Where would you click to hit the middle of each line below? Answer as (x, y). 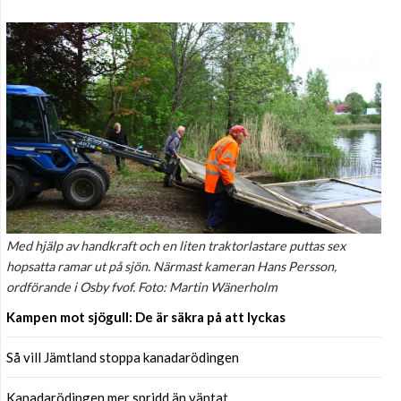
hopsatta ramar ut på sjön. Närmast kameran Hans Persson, (171, 266)
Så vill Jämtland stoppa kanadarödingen (123, 357)
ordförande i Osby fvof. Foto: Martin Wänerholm (142, 286)
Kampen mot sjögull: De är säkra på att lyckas (146, 316)
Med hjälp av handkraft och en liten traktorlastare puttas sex (176, 245)
